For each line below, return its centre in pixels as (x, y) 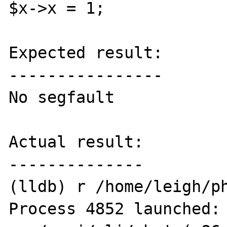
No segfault (62, 97)
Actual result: (76, 142)
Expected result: (86, 53)
